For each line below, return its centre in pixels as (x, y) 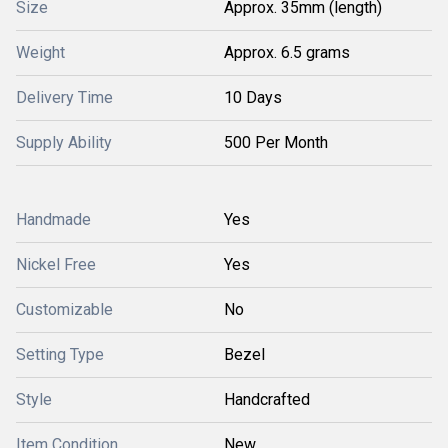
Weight (40, 53)
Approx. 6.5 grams (287, 53)
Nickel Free (56, 265)
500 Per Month (276, 143)
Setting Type (60, 355)
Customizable (64, 310)
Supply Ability (64, 143)
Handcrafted (267, 400)
